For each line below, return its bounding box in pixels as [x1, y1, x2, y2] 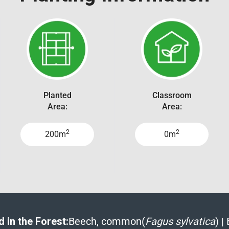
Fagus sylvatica [145, 215, 215, 227]
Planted [43, 90, 72, 100]
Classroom [152, 90, 192, 100]
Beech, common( [68, 215, 145, 227]
